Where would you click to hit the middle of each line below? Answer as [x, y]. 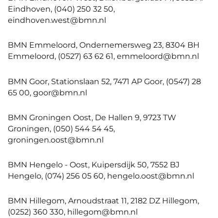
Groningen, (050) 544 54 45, [61, 128]
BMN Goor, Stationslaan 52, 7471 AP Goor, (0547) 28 [104, 81]
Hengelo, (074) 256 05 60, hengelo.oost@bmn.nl [101, 176]
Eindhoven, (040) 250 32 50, [61, 9]
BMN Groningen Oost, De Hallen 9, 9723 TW [92, 117]
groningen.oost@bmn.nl [56, 139]
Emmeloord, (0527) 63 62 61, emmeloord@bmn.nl [103, 56]
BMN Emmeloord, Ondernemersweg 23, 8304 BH [104, 45]
